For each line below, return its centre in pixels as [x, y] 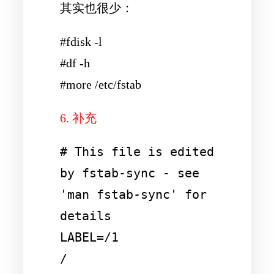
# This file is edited [137, 152]
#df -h [75, 63]
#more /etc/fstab [101, 84]
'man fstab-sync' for [133, 195]
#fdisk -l [81, 41]
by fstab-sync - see [130, 173]
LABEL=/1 [89, 238]
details [86, 216]
